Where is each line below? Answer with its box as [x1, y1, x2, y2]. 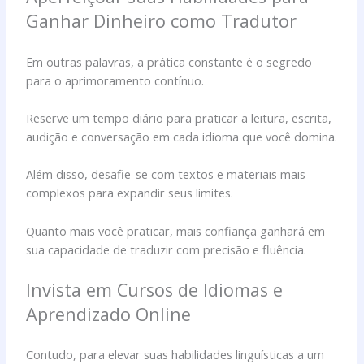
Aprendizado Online [26, 301, 192, 326]
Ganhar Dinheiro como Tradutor [26, 9, 297, 33]
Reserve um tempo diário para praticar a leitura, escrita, [26, 109, 332, 126]
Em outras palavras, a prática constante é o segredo [26, 53, 313, 70]
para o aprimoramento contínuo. [26, 71, 205, 89]
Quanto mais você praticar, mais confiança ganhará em [26, 222, 326, 239]
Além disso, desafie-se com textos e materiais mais [26, 166, 306, 183]
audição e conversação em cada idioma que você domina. [26, 128, 338, 145]
